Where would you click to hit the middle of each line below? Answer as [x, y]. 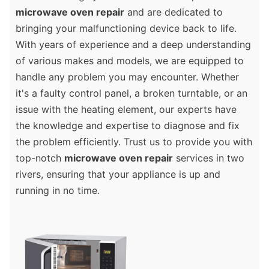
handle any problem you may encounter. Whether [127, 77]
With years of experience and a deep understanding [133, 45]
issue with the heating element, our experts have [126, 110]
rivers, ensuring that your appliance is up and [118, 174]
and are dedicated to [174, 12]
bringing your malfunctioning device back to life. [126, 29]
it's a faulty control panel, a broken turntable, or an [131, 93]
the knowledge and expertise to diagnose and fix [128, 126]
